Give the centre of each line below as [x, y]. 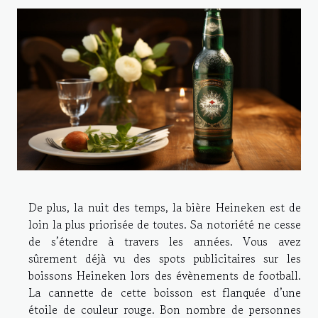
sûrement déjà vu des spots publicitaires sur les [165, 259]
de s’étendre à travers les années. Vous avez [165, 242]
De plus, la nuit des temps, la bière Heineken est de [165, 208]
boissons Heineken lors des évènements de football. [165, 276]
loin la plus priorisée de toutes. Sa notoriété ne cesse [165, 225]
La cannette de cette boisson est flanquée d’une [165, 293]
